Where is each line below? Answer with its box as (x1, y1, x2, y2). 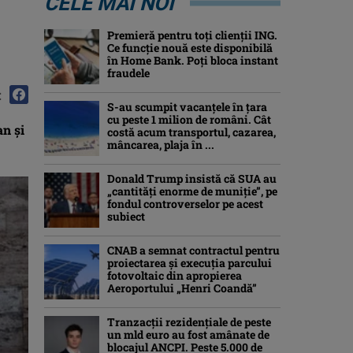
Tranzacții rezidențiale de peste (107, 314, 271, 329)
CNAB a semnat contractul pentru (107, 243, 280, 258)
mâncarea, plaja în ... (107, 137, 214, 152)
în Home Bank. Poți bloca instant (107, 53, 278, 68)
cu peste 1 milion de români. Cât (107, 112, 271, 127)
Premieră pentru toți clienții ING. (107, 28, 277, 43)
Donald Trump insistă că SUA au (107, 171, 277, 186)
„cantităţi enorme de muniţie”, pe (107, 184, 277, 199)
